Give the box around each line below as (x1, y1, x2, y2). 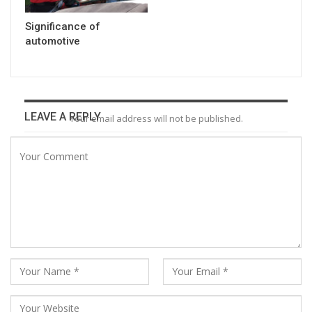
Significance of (25, 19, 100, 33)
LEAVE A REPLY (24, 109, 101, 123)
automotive (25, 34, 80, 47)
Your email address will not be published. (69, 111, 243, 125)
